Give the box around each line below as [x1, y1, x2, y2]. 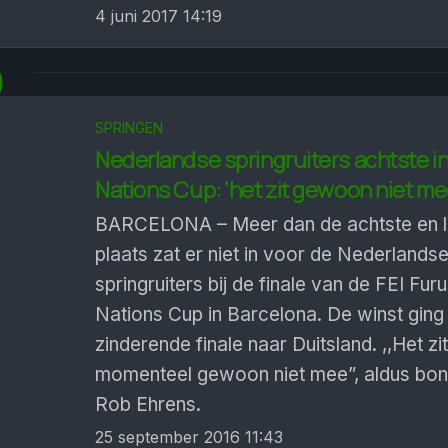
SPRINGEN [95, 119, 163, 136]
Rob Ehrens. [95, 393, 201, 416]
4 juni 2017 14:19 [95, 6, 222, 26]
